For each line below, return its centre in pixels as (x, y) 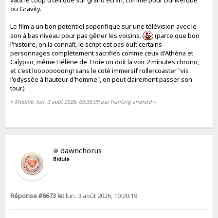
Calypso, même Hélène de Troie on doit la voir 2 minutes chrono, (105, 62)
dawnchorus (81, 150)
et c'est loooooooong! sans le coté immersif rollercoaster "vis (100, 70)
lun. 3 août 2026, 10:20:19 (101, 196)
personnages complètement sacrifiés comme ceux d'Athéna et (102, 53)
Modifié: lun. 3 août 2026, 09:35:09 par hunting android (83, 102)
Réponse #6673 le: (37, 196)
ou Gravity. (26, 9)
